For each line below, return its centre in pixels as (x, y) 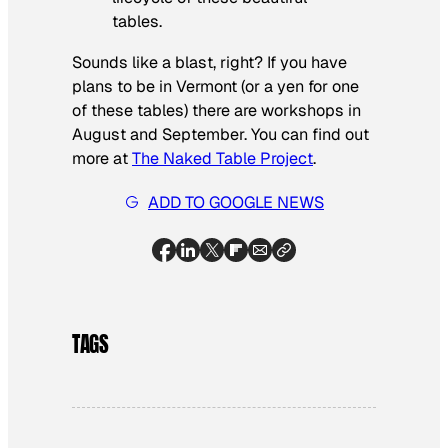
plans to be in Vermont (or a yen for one (215, 86)
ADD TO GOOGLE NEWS (236, 202)
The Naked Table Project (222, 158)
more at (102, 158)
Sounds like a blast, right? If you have (209, 62)
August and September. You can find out (220, 134)
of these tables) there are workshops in (216, 110)
